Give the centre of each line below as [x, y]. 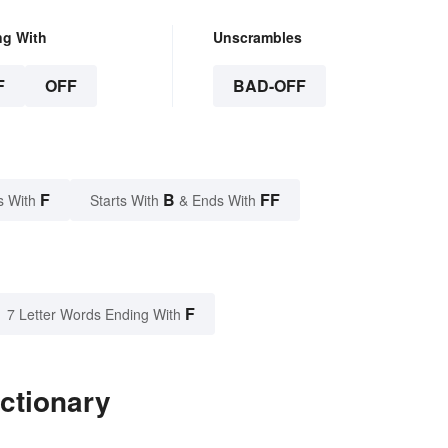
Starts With [126, 200]
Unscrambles [257, 37]
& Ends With [217, 200]
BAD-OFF [269, 86]
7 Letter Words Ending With [94, 314]
